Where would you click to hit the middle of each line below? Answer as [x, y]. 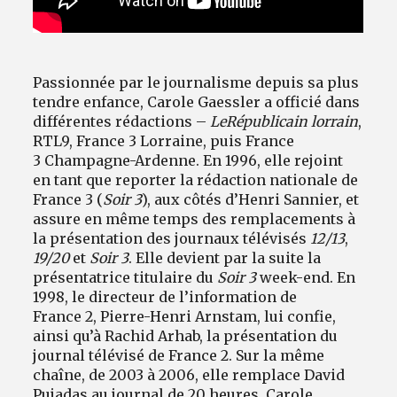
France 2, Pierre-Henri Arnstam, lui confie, [185, 316]
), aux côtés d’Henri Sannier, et [251, 199]
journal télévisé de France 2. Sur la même [179, 355]
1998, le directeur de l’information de [165, 296]
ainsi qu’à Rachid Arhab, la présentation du [186, 335]
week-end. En [306, 277]
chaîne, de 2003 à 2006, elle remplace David [189, 374]
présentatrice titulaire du [125, 277]
